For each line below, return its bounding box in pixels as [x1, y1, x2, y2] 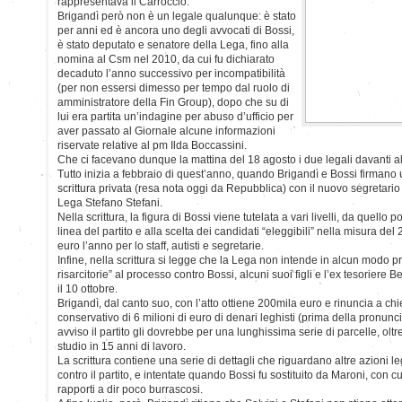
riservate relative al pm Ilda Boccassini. [57, 138, 247, 152]
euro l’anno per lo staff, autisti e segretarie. [57, 239, 264, 252]
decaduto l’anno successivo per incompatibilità [57, 66, 288, 80]
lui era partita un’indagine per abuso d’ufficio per [57, 109, 293, 123]
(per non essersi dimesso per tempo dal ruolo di [57, 81, 290, 94]
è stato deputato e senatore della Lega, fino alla [57, 38, 289, 51]
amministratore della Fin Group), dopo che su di [57, 95, 289, 109]
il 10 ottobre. [57, 282, 118, 295]
